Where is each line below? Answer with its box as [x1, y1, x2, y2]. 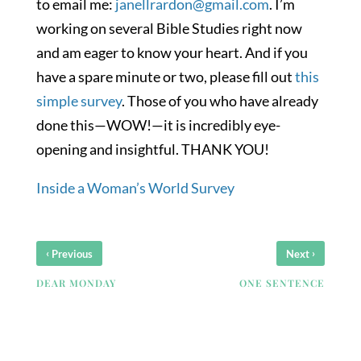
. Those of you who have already [121, 92, 318, 110]
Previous [48, 247, 93, 260]
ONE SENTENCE [239, 276, 326, 289]
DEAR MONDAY [35, 276, 116, 289]
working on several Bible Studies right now [35, 19, 302, 37]
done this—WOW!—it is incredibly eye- [35, 116, 280, 134]
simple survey [35, 92, 122, 110]
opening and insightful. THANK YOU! [35, 140, 269, 158]
